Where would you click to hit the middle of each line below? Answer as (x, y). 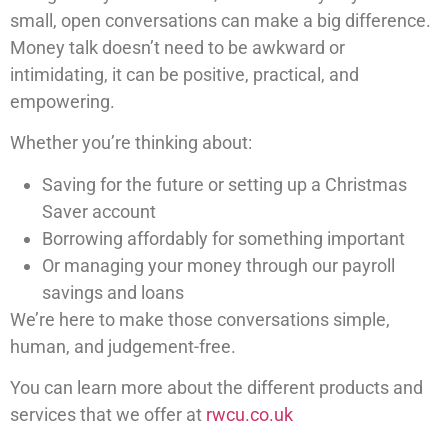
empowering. (62, 101)
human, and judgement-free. (123, 346)
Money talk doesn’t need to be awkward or (177, 47)
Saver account (99, 211)
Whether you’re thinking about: (131, 143)
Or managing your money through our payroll (218, 265)
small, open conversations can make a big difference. (220, 20)
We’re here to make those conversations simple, (200, 319)
